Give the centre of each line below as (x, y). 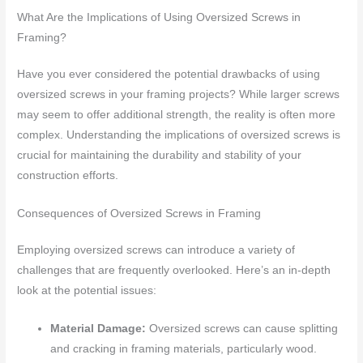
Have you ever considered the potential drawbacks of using (169, 75)
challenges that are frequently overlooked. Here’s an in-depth (174, 271)
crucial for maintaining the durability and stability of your (160, 156)
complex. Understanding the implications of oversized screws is (179, 135)
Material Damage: (98, 328)
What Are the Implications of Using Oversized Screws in (159, 18)
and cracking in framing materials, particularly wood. (184, 348)
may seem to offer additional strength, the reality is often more (177, 115)
